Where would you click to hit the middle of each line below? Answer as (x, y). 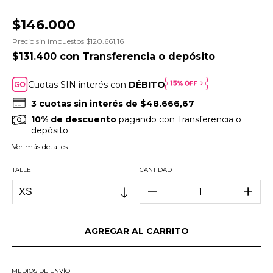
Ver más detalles (40, 147)
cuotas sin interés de (90, 104)
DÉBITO (147, 84)
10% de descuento (74, 120)
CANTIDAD (156, 170)
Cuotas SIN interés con (79, 84)
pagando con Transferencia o (179, 120)
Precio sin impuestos (49, 41)
